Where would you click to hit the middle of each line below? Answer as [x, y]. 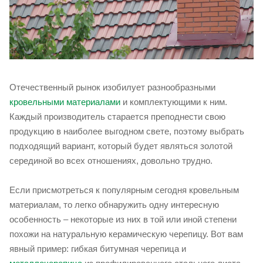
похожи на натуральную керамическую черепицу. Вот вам [126, 234]
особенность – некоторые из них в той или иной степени [123, 219]
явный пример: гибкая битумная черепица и [98, 249]
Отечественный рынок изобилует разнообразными [112, 87]
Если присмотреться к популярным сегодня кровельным [124, 190]
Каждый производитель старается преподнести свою [117, 117]
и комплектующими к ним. [174, 102]
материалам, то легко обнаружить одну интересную [114, 205]
